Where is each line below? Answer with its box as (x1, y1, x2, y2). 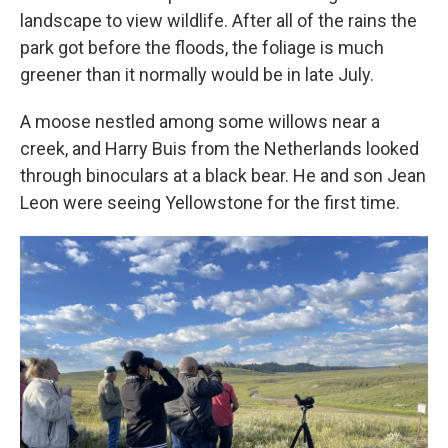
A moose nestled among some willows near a (20, 111, 380, 132)
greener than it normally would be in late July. (20, 64, 374, 85)
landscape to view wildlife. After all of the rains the (20, 10, 417, 31)
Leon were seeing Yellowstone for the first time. (20, 192, 400, 213)
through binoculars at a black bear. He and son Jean (20, 165, 426, 186)
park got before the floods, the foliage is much (20, 37, 384, 58)
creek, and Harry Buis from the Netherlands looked (20, 138, 419, 159)
